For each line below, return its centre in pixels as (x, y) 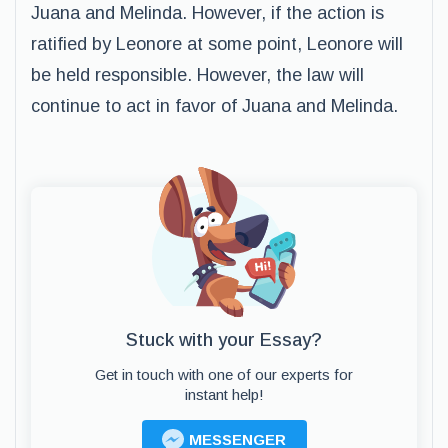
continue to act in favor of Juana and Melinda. (214, 106)
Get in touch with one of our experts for (224, 374)
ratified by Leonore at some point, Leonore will (217, 44)
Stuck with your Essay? (224, 340)
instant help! (224, 394)
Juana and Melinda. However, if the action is (207, 13)
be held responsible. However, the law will (197, 75)
